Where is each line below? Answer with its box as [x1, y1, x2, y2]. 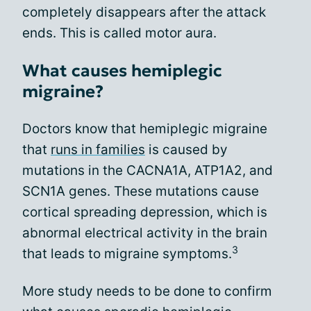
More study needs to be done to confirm [22, 283, 272, 299]
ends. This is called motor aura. [22, 25, 217, 41]
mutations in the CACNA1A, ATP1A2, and [22, 162, 273, 178]
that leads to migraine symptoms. [22, 246, 232, 262]
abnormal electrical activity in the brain [22, 225, 267, 241]
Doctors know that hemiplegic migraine [22, 121, 267, 137]
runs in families [51, 142, 145, 158]
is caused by [145, 142, 228, 158]
